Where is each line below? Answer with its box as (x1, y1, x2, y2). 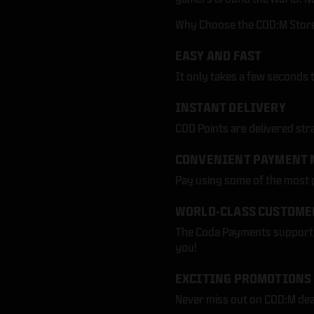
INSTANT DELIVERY (175, 100, 286, 114)
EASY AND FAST (175, 48, 262, 62)
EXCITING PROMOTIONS (175, 271, 312, 285)
